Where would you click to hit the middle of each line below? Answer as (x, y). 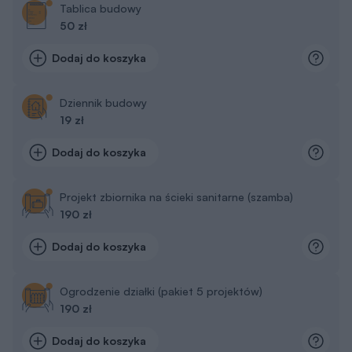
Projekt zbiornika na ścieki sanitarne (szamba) (176, 130)
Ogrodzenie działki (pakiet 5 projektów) (161, 224)
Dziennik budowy (103, 35)
